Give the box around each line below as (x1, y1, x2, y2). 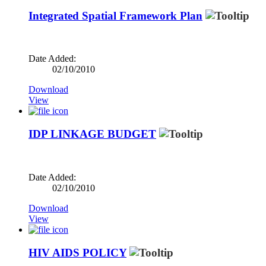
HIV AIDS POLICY (28, 246, 126, 259)
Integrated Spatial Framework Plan (28, 9, 202, 22)
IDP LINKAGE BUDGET (28, 128, 156, 141)
